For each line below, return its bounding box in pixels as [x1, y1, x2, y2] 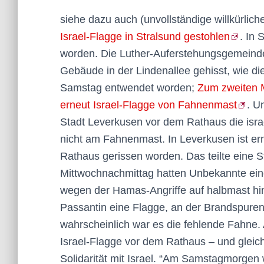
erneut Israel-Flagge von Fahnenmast [60, 99, 237, 111]
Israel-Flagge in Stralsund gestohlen [60, 31, 230, 42]
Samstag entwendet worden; [60, 82, 197, 94]
